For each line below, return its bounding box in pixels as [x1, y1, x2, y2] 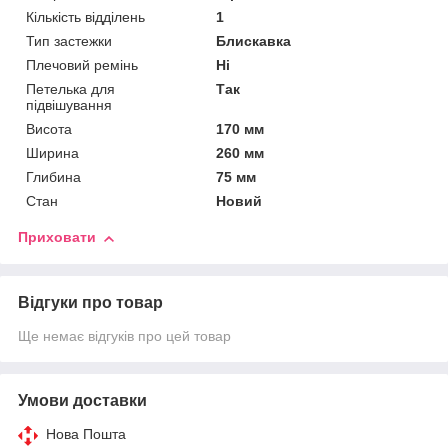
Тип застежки [26, 33, 112, 50]
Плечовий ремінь [26, 57, 138, 74]
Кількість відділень [26, 9, 145, 26]
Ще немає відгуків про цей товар [18, 328, 231, 345]
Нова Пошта [46, 426, 126, 443]
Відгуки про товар [18, 294, 163, 312]
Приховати [18, 229, 96, 246]
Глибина [26, 169, 81, 186]
